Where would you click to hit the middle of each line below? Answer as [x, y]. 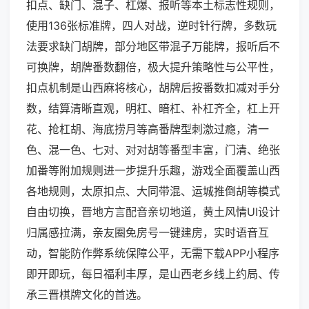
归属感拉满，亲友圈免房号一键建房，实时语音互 [148, 233]
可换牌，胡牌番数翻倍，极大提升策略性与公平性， [153, 67]
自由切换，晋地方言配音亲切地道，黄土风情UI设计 [153, 212]
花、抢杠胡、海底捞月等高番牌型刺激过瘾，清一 [148, 129]
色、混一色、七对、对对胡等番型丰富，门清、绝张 [153, 150]
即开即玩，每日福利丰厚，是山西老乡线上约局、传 [153, 274]
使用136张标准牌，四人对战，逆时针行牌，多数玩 [151, 26]
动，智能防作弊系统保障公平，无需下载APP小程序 [153, 253]
